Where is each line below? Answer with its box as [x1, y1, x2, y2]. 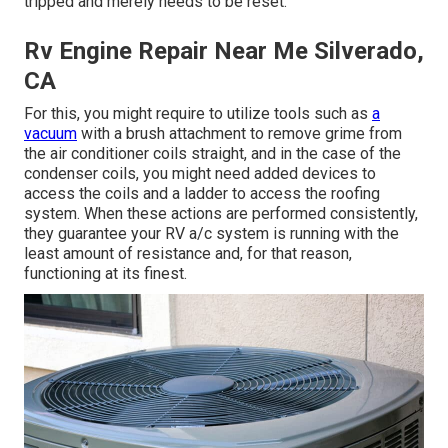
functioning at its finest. [24, 263, 187, 283]
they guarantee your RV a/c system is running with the [24, 223, 399, 243]
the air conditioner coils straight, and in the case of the [24, 143, 401, 163]
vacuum [24, 123, 77, 143]
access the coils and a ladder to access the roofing [24, 183, 380, 203]
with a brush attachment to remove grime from [77, 123, 402, 143]
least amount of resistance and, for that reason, [24, 243, 352, 263]
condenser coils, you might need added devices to [24, 163, 376, 183]
